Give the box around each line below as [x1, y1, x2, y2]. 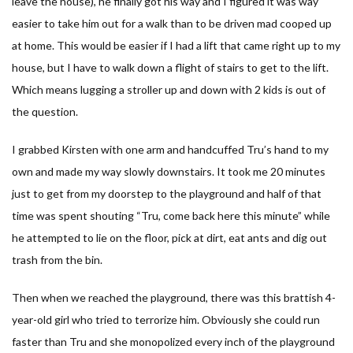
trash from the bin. [12, 252, 102, 266]
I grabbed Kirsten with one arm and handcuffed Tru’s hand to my [12, 142, 329, 156]
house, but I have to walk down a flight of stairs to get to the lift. [12, 60, 329, 74]
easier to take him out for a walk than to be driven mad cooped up [12, 16, 332, 30]
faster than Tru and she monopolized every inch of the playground [12, 334, 335, 348]
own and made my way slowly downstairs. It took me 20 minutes [12, 164, 325, 178]
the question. [12, 104, 78, 118]
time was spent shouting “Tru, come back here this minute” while [12, 208, 330, 222]
